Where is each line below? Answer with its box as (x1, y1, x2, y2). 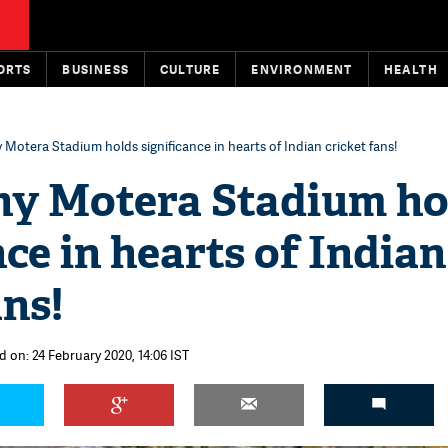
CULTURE (160, 61, 221, 78)
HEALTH (383, 61, 438, 78)
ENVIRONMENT (251, 61, 353, 78)
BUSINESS (62, 61, 130, 78)
